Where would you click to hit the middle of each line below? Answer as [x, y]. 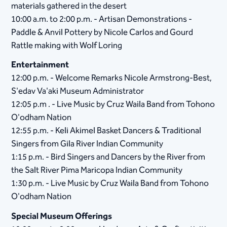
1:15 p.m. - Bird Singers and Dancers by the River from [108, 157]
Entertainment [40, 65]
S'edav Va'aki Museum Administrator [78, 91]
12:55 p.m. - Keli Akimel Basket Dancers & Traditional [106, 131]
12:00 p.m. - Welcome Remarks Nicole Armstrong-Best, [112, 78]
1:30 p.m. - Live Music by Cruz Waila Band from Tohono [110, 184]
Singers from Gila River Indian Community [87, 144]
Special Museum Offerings [62, 216]
